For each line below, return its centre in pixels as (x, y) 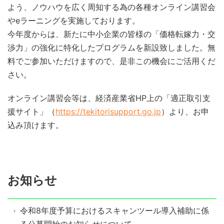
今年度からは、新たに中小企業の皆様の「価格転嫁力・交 (111, 34)
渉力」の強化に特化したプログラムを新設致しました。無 (111, 47)
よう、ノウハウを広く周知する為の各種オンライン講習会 (111, 7)
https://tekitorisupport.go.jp (108, 111)
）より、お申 (185, 111)
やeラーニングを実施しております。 (74, 20)
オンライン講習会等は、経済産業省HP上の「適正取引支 (109, 98)
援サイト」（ (31, 111)
